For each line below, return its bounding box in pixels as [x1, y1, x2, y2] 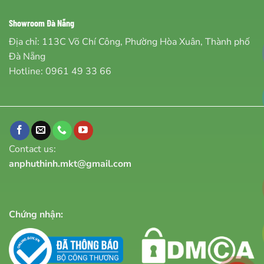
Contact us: [9, 142, 56, 156]
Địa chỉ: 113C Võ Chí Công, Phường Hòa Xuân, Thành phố [9, 35, 250, 49]
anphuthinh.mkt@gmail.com [9, 157, 131, 170]
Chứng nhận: [9, 207, 63, 221]
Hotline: [9, 65, 45, 78]
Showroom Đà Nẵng [9, 17, 74, 29]
